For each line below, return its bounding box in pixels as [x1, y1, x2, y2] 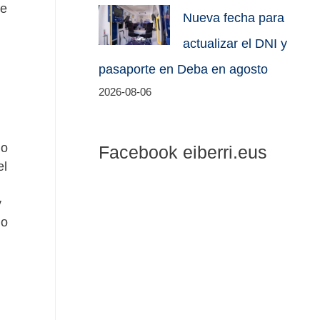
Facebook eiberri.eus [99, 141, 268, 162]
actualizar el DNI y [183, 36, 288, 51]
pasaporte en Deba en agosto [99, 62, 269, 77]
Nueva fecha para [183, 11, 285, 26]
